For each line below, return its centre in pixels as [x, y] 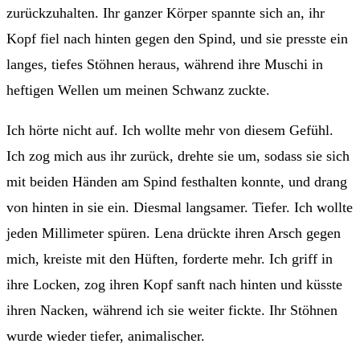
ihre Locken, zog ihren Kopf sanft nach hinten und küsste [174, 284]
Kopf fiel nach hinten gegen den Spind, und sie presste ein [177, 38]
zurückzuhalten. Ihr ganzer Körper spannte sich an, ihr [166, 12]
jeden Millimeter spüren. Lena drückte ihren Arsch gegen [174, 233]
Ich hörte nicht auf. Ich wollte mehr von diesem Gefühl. [170, 130]
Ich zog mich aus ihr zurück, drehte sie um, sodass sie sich [178, 155]
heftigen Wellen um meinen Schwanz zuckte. [138, 90]
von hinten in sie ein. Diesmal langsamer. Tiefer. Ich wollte [180, 207]
